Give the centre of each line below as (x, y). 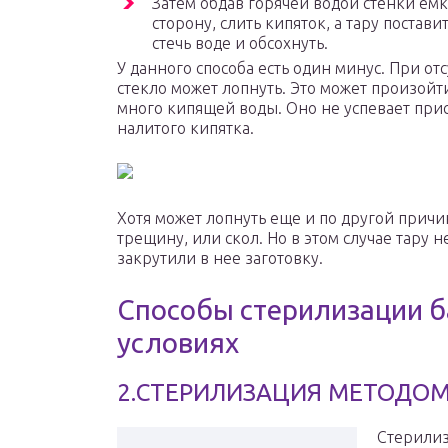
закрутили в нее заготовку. (220, 258)
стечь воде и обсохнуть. (240, 43)
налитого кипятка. (185, 128)
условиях (178, 343)
